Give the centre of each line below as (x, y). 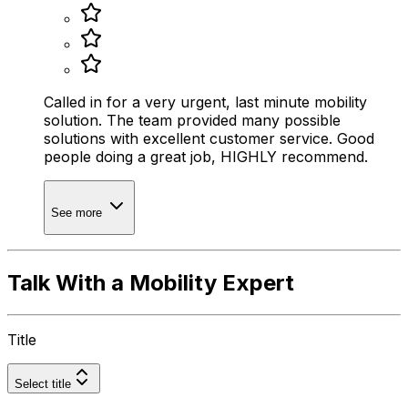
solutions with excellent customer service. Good (209, 139)
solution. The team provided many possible (192, 121)
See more (78, 213)
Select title (43, 383)
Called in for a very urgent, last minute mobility (205, 102)
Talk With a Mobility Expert (151, 282)
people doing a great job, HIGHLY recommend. (206, 157)
